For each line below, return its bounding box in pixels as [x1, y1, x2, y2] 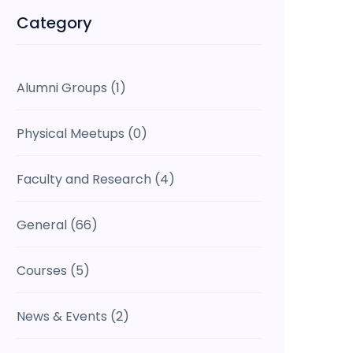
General [17, 216, 67, 234]
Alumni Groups [17, 79, 107, 97]
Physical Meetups [17, 124, 124, 143]
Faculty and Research [17, 170, 151, 188]
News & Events [17, 307, 107, 325]
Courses [17, 262, 67, 280]
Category [17, 12, 92, 34]
